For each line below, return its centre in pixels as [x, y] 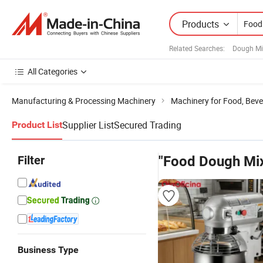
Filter [31, 160]
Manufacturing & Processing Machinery [84, 101]
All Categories [53, 71]
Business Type [48, 250]
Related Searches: [197, 48]
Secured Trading [148, 125]
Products [200, 24]
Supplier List [88, 125]
